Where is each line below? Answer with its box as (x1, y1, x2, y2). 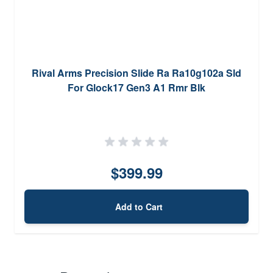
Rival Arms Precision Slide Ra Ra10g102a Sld (32, 65, 241, 80)
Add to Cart (115, 200, 163, 213)
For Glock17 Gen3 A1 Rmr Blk (68, 80, 205, 94)
